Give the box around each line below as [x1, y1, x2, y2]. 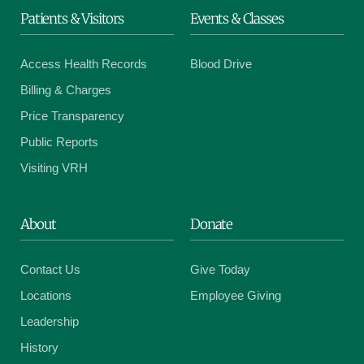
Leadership [20, 314, 79, 329]
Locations [20, 288, 71, 303]
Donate [190, 215, 233, 234]
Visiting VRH [20, 161, 88, 175]
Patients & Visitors [20, 10, 123, 28]
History [20, 340, 58, 355]
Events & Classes [190, 10, 284, 28]
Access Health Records [20, 57, 147, 71]
